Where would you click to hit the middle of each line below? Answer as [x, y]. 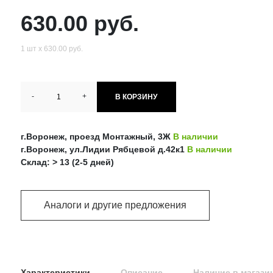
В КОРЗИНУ [136, 97]
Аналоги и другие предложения [115, 205]
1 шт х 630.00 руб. [51, 48]
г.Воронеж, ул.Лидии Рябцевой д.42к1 [104, 149]
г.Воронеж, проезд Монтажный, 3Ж [97, 136]
